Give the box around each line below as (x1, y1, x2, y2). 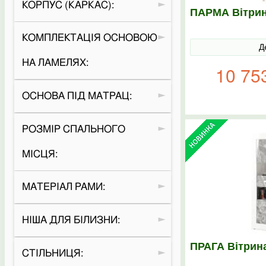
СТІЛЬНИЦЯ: (21, 248, 83, 258)
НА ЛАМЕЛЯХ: (21, 58, 88, 68)
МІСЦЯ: (21, 148, 58, 159)
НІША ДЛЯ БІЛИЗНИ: (21, 215, 120, 226)
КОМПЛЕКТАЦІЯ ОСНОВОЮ (21, 33, 157, 43)
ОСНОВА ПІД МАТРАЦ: (21, 91, 132, 102)
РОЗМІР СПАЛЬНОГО (21, 123, 125, 134)
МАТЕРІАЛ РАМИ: (21, 182, 105, 192)
